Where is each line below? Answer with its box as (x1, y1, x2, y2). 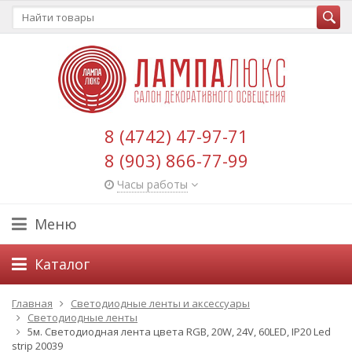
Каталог (35, 255, 90, 273)
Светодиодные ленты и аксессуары (71, 296, 250, 310)
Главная (12, 296, 53, 310)
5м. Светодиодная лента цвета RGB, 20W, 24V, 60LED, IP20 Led (27, 324, 331, 339)
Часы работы (116, 177, 188, 192)
